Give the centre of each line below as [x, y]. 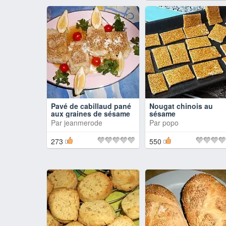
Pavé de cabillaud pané [91, 106]
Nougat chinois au [181, 106]
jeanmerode [83, 123]
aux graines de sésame [91, 114]
